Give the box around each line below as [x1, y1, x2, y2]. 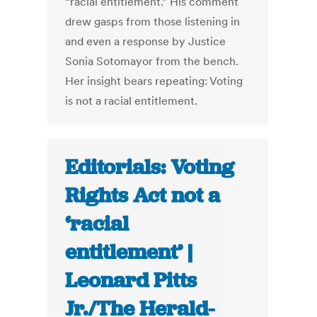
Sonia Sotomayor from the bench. [65, 54, 239, 69]
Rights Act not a [65, 182, 221, 209]
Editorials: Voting [65, 154, 235, 181]
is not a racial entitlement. [65, 93, 198, 108]
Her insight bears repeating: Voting [65, 74, 243, 88]
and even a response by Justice [65, 34, 226, 49]
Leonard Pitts [65, 267, 197, 294]
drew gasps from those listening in [65, 14, 241, 29]
